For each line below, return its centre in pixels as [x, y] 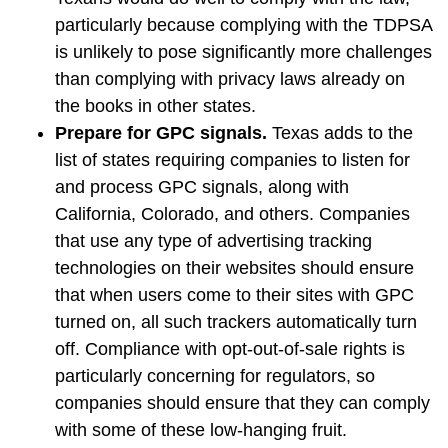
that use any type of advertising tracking [213, 240]
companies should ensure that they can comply [242, 402]
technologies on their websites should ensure [234, 267]
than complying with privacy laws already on [230, 78]
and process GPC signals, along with [202, 186]
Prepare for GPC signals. [161, 132]
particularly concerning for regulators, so [215, 375]
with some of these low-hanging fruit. [201, 429]
